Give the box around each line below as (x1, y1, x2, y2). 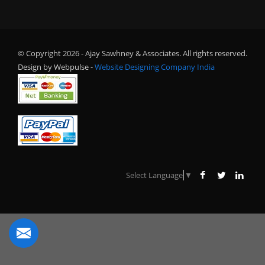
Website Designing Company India (95, 62, 215, 72)
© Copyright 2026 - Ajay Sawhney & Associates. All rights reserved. (18, 48, 247, 59)
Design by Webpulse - (18, 62, 93, 72)
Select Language (126, 169, 183, 180)
